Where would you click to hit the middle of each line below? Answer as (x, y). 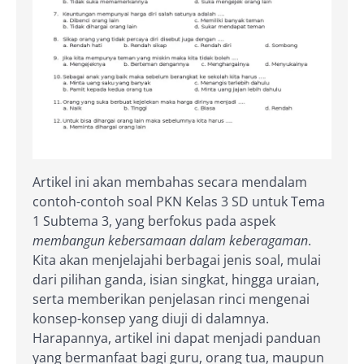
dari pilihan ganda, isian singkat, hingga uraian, (176, 279)
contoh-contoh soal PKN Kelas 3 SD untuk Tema (179, 201)
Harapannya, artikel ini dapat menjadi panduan (177, 338)
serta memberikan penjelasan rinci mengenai (171, 299)
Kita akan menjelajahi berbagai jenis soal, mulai (177, 260)
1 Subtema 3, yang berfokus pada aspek (154, 221)
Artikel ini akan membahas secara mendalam (170, 182)
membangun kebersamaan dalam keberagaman (170, 240)
